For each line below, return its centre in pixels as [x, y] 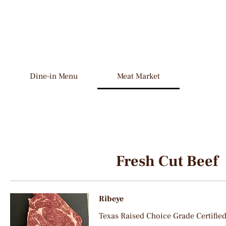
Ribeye [111, 199]
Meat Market [139, 76]
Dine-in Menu [54, 76]
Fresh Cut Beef [167, 161]
